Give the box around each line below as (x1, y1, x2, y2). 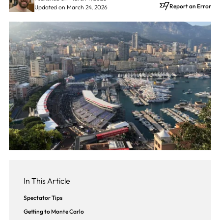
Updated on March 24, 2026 (34, 3, 108, 11)
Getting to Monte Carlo (23, 208, 84, 216)
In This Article (23, 176, 70, 186)
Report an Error (169, 2, 212, 10)
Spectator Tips (23, 194, 62, 202)
